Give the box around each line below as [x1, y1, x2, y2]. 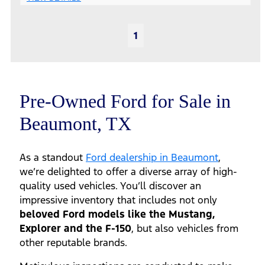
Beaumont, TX [20, 112, 131, 134]
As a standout [20, 151, 86, 164]
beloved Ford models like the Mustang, [20, 208, 215, 221]
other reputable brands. [20, 236, 130, 250]
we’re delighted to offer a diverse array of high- [20, 165, 237, 179]
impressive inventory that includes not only [20, 193, 217, 207]
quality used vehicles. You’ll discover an [20, 179, 201, 193]
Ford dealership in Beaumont [86, 151, 218, 164]
